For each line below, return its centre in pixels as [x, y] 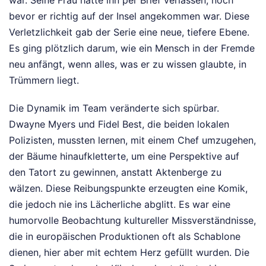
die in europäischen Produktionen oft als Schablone [125, 237]
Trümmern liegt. [44, 80]
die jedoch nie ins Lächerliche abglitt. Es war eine [120, 205]
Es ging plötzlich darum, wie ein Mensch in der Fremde [132, 48]
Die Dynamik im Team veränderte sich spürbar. [114, 108]
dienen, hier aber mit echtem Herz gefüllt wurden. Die [129, 253]
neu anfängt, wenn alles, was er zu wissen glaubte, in [128, 64]
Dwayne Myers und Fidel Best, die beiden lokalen [119, 124]
